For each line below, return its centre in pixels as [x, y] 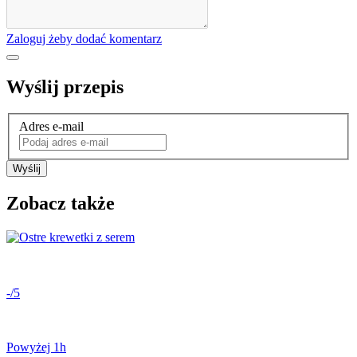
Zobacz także [61, 203]
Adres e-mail [51, 126]
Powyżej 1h [36, 347]
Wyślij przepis [65, 86]
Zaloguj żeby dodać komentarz [84, 38]
